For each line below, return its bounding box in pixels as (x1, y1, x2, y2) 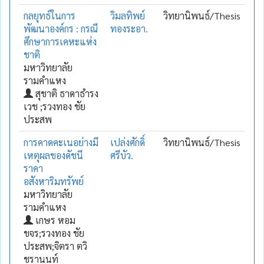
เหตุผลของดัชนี (24, 148, 83, 161)
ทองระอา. (110, 22, 148, 35)
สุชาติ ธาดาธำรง (33, 87, 98, 100)
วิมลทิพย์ (110, 9, 145, 22)
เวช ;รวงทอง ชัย (24, 100, 85, 113)
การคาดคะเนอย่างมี (24, 136, 98, 148)
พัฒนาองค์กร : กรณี (24, 22, 98, 35)
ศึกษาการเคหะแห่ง (24, 35, 97, 48)
